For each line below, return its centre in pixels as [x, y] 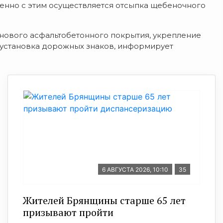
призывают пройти [68, 212]
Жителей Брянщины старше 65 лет [104, 200]
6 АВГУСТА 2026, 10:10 [135, 169]
